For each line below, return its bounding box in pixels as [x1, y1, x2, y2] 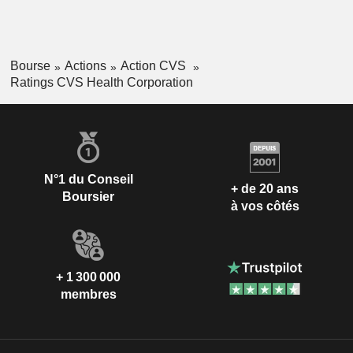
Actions [64, 59, 106, 73]
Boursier [62, 189, 114, 203]
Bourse [9, 59, 50, 73]
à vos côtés [230, 199, 299, 214]
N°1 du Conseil [43, 172, 133, 186]
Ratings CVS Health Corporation [9, 75, 193, 89]
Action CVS [120, 59, 189, 73]
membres [60, 287, 117, 301]
